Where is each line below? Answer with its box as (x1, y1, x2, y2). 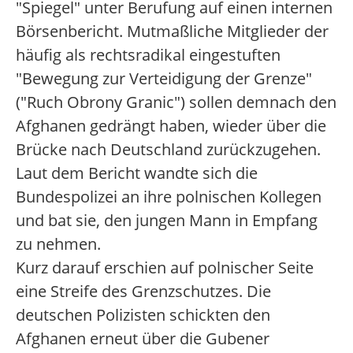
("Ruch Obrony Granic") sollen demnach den (16, 91, 336, 113)
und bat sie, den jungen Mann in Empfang (16, 210, 318, 232)
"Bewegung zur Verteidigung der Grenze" (16, 68, 312, 90)
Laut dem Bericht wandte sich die (16, 162, 258, 184)
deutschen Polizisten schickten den (16, 304, 270, 326)
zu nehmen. (16, 233, 101, 255)
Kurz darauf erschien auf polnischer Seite (16, 257, 314, 279)
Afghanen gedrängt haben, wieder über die (16, 115, 326, 137)
